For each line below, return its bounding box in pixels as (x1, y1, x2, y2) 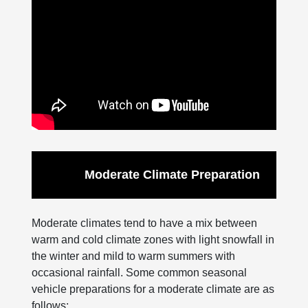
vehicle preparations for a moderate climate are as (32, 283, 274, 295)
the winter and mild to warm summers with (32, 250, 235, 262)
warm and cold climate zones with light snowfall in (32, 234, 274, 245)
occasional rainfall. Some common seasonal (32, 267, 247, 278)
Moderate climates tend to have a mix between (32, 217, 257, 229)
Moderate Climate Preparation (85, 168, 260, 181)
